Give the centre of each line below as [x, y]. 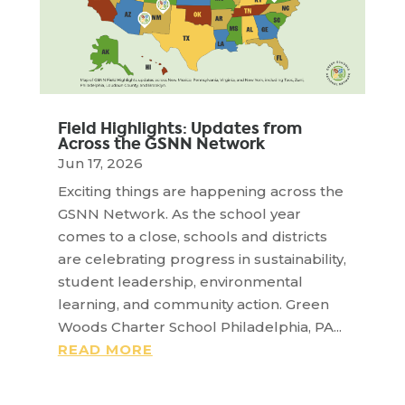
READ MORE [105, 349]
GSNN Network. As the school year [179, 213]
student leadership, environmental [180, 281]
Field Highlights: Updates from [179, 128]
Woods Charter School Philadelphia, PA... [199, 326]
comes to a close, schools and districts [192, 236]
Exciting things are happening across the [200, 191]
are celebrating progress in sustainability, [202, 259]
